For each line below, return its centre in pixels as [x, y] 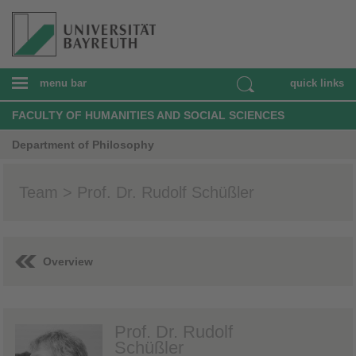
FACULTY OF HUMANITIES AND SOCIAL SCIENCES [148, 115]
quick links [317, 83]
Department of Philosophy [83, 144]
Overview [68, 261]
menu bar [63, 83]
